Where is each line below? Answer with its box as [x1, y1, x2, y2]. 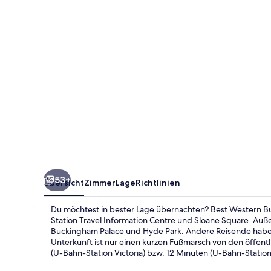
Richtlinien [135, 177, 180, 188]
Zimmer [84, 177, 116, 188]
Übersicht [44, 177, 84, 188]
